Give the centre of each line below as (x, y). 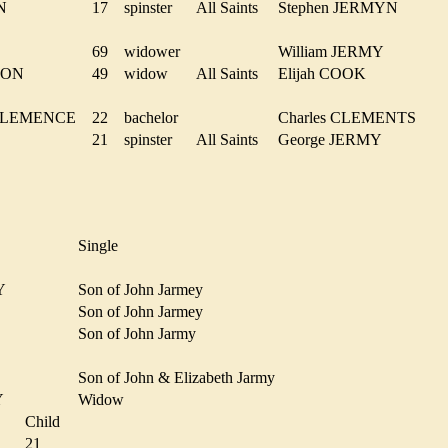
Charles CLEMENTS (353, 117)
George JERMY (335, 139)
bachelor (157, 117)
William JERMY (336, 51)
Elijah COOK (328, 73)
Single (104, 246)
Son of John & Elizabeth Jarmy (182, 378)
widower (158, 51)
